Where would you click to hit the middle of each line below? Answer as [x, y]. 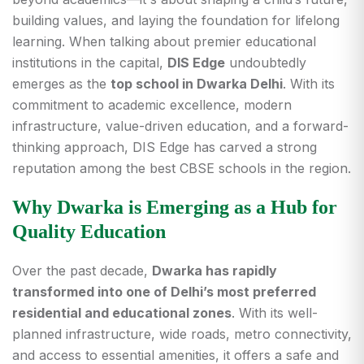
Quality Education [89, 232]
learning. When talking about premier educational [164, 41]
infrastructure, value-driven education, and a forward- [180, 126]
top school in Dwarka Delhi [197, 84]
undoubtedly [266, 63]
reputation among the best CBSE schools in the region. [182, 168]
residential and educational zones [122, 313]
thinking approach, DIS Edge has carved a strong [165, 147]
